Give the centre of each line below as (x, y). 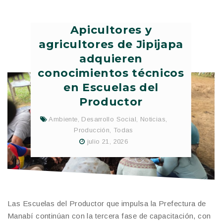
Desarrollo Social (109, 119)
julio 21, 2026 (108, 141)
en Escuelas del (111, 88)
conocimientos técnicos (111, 73)
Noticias (153, 119)
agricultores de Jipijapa (111, 45)
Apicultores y (111, 30)
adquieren (111, 59)
